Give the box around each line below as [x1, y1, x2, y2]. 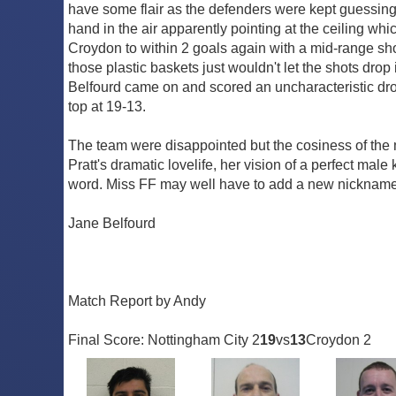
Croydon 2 [306, 331, 371, 347]
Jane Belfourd [68, 215, 156, 231]
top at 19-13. [68, 98, 146, 114]
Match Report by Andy [68, 293, 206, 308]
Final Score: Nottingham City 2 [68, 331, 260, 347]
